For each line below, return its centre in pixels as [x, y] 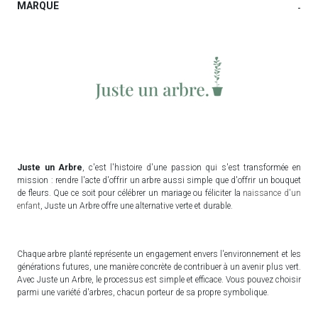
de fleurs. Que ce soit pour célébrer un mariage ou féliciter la [130, 193]
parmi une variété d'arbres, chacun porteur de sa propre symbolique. [143, 292]
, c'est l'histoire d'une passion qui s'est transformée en [192, 167]
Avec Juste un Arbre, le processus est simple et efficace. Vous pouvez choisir [159, 279]
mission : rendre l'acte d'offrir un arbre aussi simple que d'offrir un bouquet [159, 180]
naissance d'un [272, 193]
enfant [29, 205]
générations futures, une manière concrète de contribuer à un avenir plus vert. [159, 267]
